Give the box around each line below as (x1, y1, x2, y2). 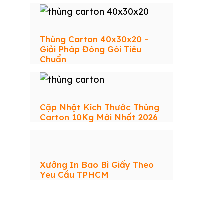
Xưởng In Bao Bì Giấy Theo (40, 159, 154, 170)
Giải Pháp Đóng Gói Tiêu (40, 43, 141, 54)
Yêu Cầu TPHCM (40, 169, 109, 180)
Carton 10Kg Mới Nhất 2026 (40, 111, 158, 122)
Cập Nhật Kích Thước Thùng (40, 101, 159, 112)
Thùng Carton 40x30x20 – (40, 33, 149, 44)
